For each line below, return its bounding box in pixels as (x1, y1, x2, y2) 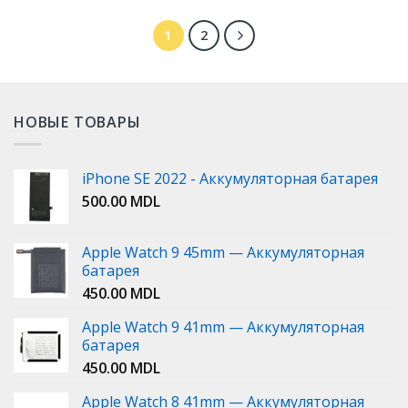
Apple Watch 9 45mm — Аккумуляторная (82, 242, 364, 263)
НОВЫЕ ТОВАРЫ (14, 111, 141, 132)
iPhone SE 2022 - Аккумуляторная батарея (82, 168, 378, 189)
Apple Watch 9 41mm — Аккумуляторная (82, 317, 364, 338)
